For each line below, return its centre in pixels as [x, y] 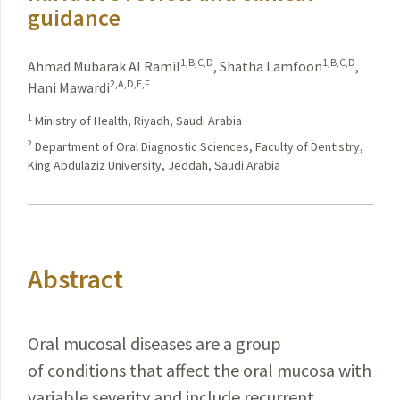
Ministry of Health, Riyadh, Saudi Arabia [137, 121]
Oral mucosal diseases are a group [154, 343]
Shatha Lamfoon [271, 66]
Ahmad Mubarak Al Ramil [104, 66]
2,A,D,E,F [130, 83]
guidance [74, 17]
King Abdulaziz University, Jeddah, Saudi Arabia [154, 165]
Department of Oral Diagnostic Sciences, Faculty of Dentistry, [198, 146]
